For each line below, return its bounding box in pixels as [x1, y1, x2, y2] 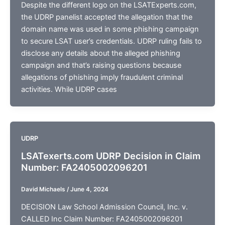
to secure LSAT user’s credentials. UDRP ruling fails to [21, 37, 202, 46]
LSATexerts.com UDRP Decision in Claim [21, 150, 200, 162]
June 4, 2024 [70, 185, 108, 193]
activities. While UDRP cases [21, 85, 117, 94]
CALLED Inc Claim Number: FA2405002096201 [21, 214, 183, 223]
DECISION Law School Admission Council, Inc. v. [21, 202, 188, 211]
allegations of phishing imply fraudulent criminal [21, 73, 183, 82]
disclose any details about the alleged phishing [21, 49, 180, 58]
